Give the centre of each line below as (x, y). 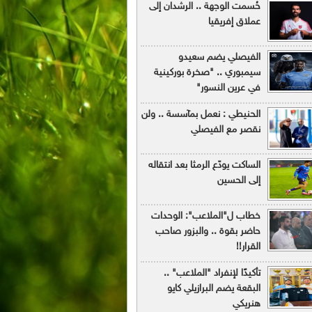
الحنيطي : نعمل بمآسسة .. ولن (201, 115)
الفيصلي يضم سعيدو (219, 57)
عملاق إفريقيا (234, 22)
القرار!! (248, 247)
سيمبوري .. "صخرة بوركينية (207, 73)
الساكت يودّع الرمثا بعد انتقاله (204, 165)
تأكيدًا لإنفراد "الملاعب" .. (212, 273)
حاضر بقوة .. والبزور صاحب (208, 232)
